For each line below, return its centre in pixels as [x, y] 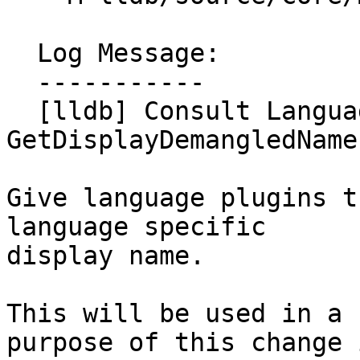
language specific [136, 227]
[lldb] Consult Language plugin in [22, 111]
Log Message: [22, 53]
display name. [106, 256]
